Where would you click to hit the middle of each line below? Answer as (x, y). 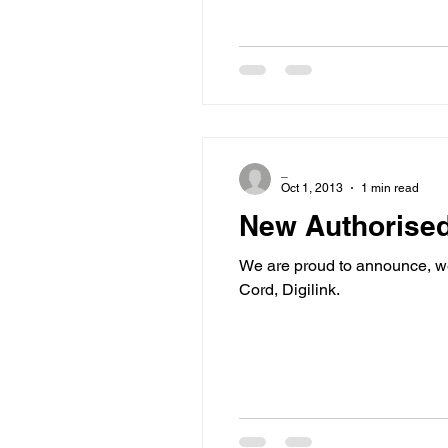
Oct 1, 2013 (312, 188)
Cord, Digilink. (289, 289)
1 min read (390, 188)
